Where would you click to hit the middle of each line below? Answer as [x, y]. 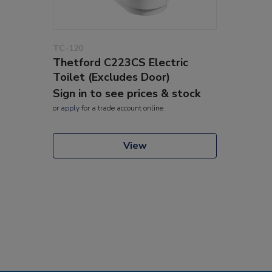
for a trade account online [121, 108]
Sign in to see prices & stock [127, 93]
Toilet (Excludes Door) [111, 77]
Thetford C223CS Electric [121, 62]
